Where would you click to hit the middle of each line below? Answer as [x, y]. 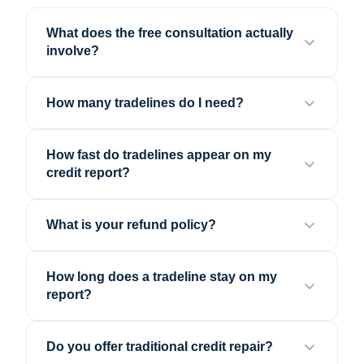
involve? [73, 51]
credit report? [88, 173]
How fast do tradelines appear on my [159, 155]
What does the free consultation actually [170, 33]
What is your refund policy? [131, 225]
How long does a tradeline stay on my [162, 277]
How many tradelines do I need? [145, 103]
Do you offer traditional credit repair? [160, 347]
